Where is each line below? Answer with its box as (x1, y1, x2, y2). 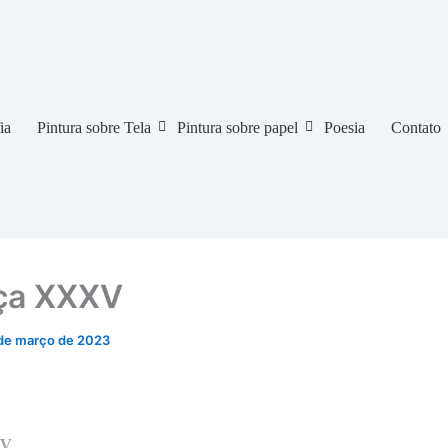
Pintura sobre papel (177, 118, 298, 136)
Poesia (324, 118, 365, 136)
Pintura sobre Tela (37, 118, 151, 136)
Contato (391, 118, 441, 136)
